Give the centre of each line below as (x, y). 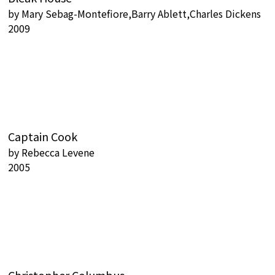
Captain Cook (43, 137)
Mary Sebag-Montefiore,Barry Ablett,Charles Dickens (141, 14)
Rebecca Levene (58, 153)
